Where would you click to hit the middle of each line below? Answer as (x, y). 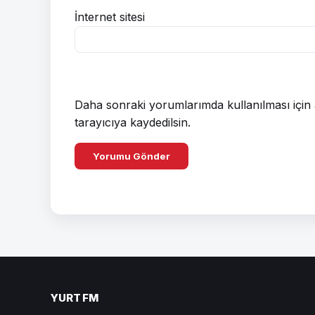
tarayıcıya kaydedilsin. (133, 122)
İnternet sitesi (110, 17)
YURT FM (75, 297)
